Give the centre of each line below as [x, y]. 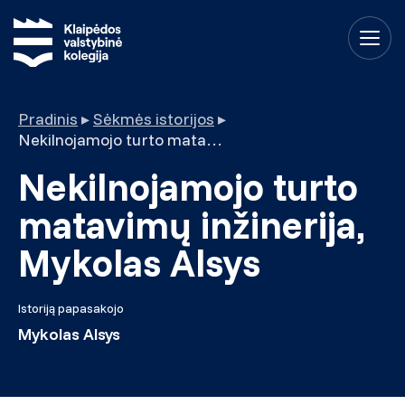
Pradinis [48, 119]
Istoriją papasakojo [71, 308]
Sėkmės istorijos [154, 119]
